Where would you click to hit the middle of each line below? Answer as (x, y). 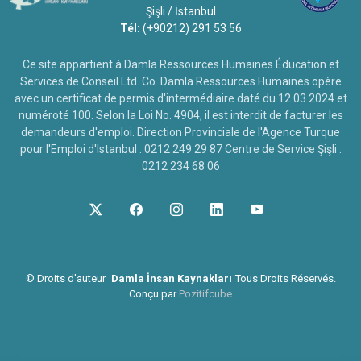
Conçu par (154, 294)
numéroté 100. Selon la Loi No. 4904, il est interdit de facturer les (180, 115)
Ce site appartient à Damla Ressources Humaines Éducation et (180, 64)
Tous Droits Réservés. (285, 278)
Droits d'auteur (71, 278)
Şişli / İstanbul (180, 11)
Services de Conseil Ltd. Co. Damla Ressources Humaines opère (180, 81)
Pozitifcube (205, 294)
